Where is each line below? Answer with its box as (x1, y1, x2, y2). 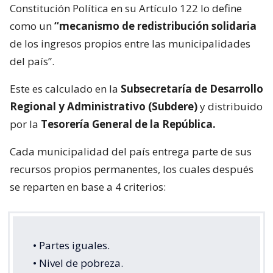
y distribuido (197, 99, 263, 113)
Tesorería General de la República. (41, 116, 216, 131)
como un (10, 18, 54, 33)
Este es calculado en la (10, 81, 121, 96)
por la (10, 116, 41, 131)
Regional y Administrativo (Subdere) (10, 99, 197, 113)
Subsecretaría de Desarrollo (121, 81, 263, 96)
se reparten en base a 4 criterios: (10, 179, 166, 194)
